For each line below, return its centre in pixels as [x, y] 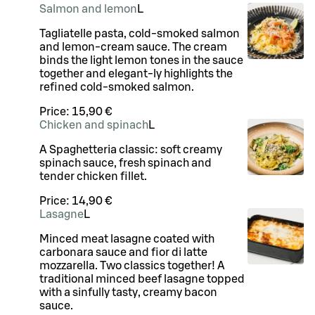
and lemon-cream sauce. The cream [133, 47]
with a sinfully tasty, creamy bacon [128, 292]
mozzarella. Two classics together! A [132, 265]
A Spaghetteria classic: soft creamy [131, 149]
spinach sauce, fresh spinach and [126, 163]
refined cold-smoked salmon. [117, 87]
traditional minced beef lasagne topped [142, 279]
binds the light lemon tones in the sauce [141, 60]
